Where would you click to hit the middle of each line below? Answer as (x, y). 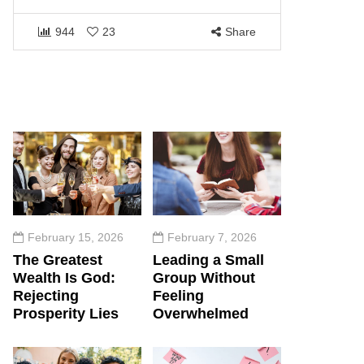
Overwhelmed (201, 313)
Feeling (178, 295)
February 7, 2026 (212, 237)
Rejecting (46, 295)
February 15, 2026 (76, 237)
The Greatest (58, 260)
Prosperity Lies (66, 313)
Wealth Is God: (64, 277)
